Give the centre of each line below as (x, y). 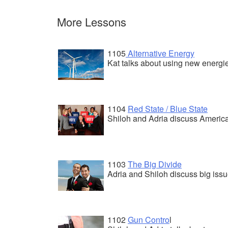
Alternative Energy (160, 53)
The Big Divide (155, 164)
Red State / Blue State (168, 108)
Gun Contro (149, 219)
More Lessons (92, 21)
